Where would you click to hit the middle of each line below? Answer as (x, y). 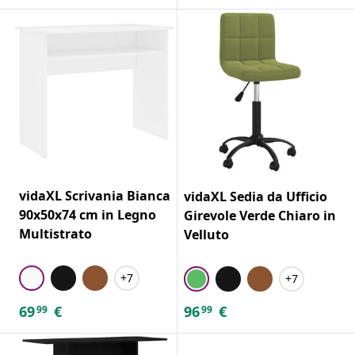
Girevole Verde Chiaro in (260, 215)
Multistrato (55, 233)
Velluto (206, 234)
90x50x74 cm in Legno (88, 214)
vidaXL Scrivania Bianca (95, 195)
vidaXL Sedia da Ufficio (256, 196)
